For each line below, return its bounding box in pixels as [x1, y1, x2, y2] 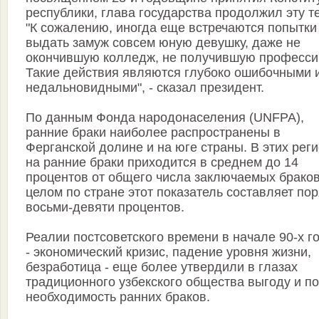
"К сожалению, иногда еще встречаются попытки [26, 21, 317, 36]
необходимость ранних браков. [26, 290, 210, 305]
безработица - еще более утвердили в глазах [26, 260, 298, 275]
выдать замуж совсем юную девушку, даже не [26, 36, 300, 51]
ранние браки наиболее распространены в [26, 125, 281, 140]
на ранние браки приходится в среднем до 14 [26, 155, 298, 170]
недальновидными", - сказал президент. [26, 80, 264, 95]
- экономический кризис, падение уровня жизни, [26, 245, 311, 260]
